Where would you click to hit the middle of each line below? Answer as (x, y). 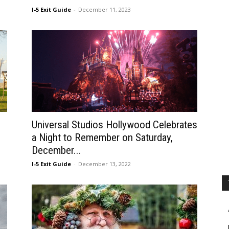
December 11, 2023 (105, 9)
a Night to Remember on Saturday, (102, 138)
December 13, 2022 (105, 164)
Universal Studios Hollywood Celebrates (114, 125)
